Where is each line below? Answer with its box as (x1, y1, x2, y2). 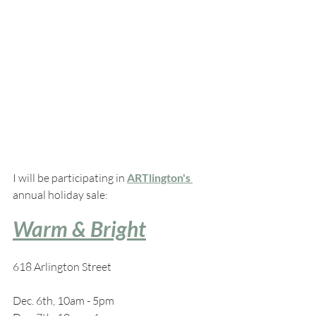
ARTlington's (127, 170, 193, 184)
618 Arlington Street (13, 259, 111, 274)
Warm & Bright (13, 215, 146, 241)
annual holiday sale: (13, 187, 108, 202)
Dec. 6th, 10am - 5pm (13, 293, 114, 308)
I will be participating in (13, 170, 127, 185)
